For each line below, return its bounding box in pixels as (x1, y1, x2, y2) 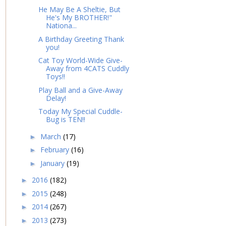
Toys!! (45, 72, 65, 82)
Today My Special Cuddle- (38, 106, 123, 117)
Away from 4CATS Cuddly (45, 64, 129, 74)
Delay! (45, 93, 66, 103)
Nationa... (45, 21, 77, 31)
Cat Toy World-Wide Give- (38, 55, 123, 66)
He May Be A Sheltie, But (38, 5, 121, 15)
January (40, 158, 67, 168)
